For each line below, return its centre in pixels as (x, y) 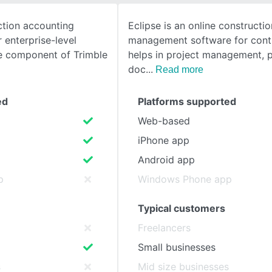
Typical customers (182, 208)
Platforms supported (187, 101)
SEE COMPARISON (83, 36)
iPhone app (164, 140)
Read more (179, 70)
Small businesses (177, 247)
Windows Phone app (185, 179)
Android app (166, 160)
